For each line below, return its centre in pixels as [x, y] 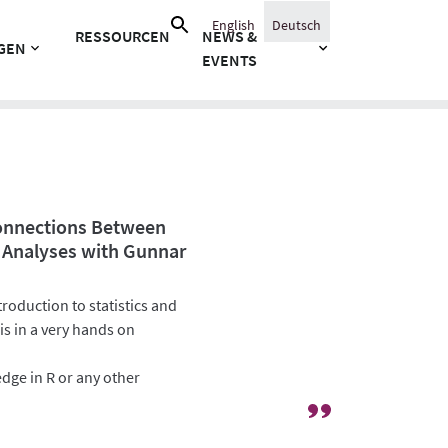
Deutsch [297, 24]
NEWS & [230, 35]
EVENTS [230, 59]
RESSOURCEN [123, 35]
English [234, 24]
